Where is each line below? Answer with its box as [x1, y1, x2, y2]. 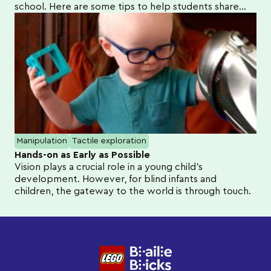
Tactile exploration [72, 136, 146, 145]
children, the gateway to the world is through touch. [15, 186, 251, 196]
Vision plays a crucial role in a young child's [15, 162, 203, 172]
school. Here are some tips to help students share [15, 1, 239, 11]
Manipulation [17, 136, 67, 145]
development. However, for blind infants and [15, 174, 217, 184]
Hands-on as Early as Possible [15, 149, 150, 160]
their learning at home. [15, 13, 116, 24]
